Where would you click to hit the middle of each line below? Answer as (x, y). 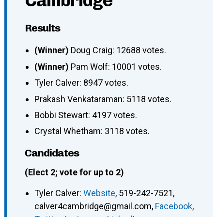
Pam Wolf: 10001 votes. (116, 66)
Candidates (52, 153)
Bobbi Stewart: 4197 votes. (85, 115)
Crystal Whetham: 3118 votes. (92, 131)
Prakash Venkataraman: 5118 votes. (103, 99)
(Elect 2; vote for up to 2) (74, 172)
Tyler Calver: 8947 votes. (81, 83)
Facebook (173, 206)
